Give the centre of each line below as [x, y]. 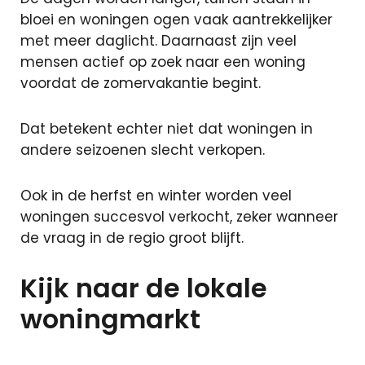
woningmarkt [110, 319]
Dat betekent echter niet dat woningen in [167, 129]
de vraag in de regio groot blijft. [132, 238]
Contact [308, 152]
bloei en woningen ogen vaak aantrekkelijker [176, 20]
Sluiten [297, 44]
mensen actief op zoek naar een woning [163, 62]
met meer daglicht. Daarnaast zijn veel [158, 41]
